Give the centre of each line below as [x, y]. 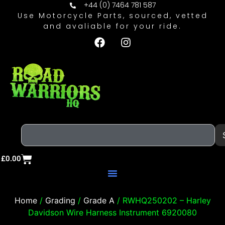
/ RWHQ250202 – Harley [162, 200]
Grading [60, 200]
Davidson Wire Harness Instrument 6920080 [113, 212]
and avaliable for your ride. [113, 26]
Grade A [99, 200]
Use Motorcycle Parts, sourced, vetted [113, 16]
